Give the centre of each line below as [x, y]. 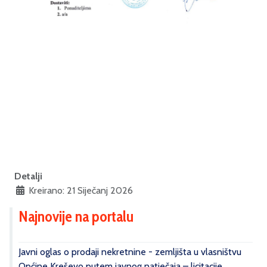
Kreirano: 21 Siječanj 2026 [81, 190]
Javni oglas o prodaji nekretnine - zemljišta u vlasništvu [130, 252]
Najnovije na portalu [76, 216]
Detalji [28, 176]
